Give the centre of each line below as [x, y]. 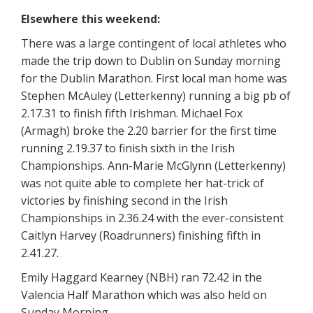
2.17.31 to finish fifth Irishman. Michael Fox [132, 114]
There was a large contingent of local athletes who [154, 44]
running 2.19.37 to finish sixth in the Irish [128, 148]
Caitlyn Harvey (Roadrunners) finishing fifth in [141, 236]
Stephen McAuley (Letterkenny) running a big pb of [156, 96]
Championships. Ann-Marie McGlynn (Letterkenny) [153, 166]
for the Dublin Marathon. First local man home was [154, 79]
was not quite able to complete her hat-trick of [143, 183]
